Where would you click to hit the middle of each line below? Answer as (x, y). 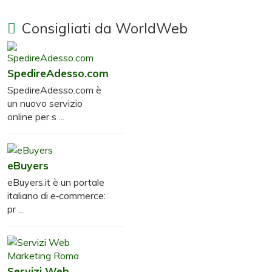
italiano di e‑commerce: (56, 196)
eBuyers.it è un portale (56, 182)
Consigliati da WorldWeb (105, 28)
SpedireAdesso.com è (54, 90)
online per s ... (36, 117)
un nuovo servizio (45, 104)
